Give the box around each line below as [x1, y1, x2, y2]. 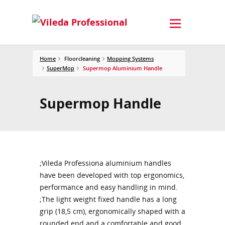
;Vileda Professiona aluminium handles [40, 158, 171, 168]
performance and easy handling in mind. [40, 182, 178, 192]
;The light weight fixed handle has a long [40, 194, 177, 204]
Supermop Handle [40, 93, 161, 113]
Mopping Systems [107, 54, 154, 62]
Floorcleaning [64, 54, 100, 62]
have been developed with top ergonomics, [40, 170, 184, 180]
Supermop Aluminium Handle [83, 64, 162, 72]
